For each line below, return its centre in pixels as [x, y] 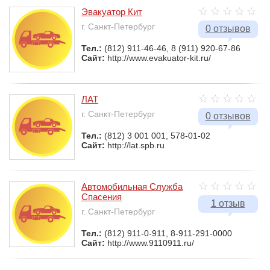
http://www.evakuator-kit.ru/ [159, 58]
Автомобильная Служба [132, 186]
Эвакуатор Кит [112, 11]
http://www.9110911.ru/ [151, 243]
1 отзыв [228, 203]
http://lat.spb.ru [136, 145]
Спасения [102, 196]
